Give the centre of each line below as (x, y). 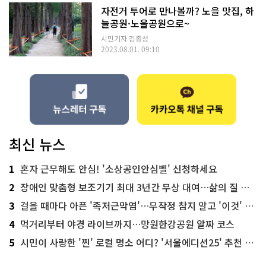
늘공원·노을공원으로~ (145, 23)
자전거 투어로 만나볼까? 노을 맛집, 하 (178, 11)
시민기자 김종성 (125, 39)
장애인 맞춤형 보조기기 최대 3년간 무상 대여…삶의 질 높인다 (130, 187)
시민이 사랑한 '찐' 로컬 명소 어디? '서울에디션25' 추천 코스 (132, 242)
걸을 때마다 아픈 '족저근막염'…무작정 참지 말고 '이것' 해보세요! (132, 205)
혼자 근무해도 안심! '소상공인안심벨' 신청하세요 (119, 168)
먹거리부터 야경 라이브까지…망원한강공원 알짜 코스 (127, 224)
